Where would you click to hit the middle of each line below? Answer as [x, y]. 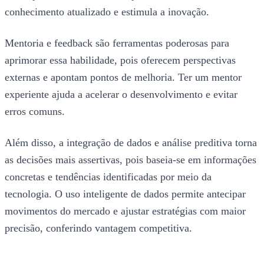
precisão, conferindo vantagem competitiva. [98, 228]
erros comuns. [35, 112]
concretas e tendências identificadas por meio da [108, 177]
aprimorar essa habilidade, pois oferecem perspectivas [120, 60]
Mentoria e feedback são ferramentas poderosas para [117, 43]
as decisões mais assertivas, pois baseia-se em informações [131, 160]
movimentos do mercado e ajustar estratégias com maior [125, 211]
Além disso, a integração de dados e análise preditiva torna [131, 143]
